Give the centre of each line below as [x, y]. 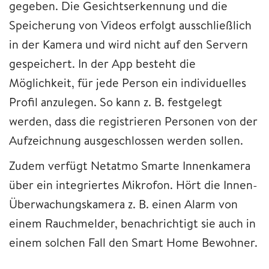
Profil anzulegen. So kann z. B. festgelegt [116, 102]
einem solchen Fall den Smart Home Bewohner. [133, 243]
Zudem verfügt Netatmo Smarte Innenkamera [130, 166]
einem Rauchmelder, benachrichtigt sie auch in [132, 223]
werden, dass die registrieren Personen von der [133, 121]
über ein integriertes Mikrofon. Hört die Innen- [133, 185]
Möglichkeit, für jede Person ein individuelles [128, 83]
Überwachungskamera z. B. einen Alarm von [123, 204]
